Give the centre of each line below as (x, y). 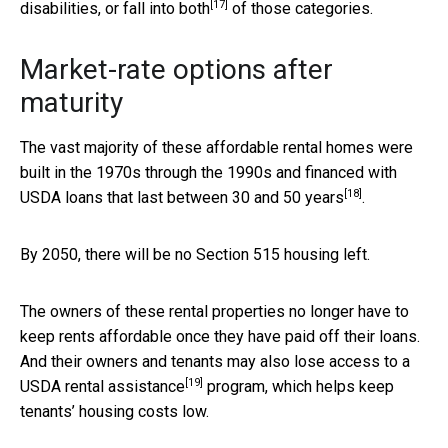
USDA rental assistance (102, 386)
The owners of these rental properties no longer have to (214, 311)
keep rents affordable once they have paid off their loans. (220, 336)
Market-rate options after (176, 69)
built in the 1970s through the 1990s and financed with (208, 172)
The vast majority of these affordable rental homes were (216, 147)
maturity (71, 102)
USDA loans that (78, 197)
